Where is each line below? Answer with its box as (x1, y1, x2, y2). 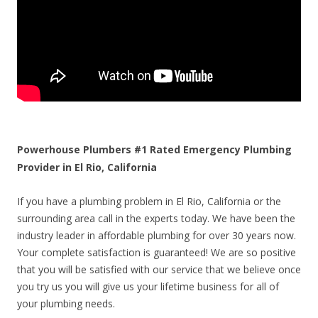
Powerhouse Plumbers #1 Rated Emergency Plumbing (17, 143, 292, 157)
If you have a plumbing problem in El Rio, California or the (17, 194, 281, 209)
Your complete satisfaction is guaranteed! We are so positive (17, 246, 296, 260)
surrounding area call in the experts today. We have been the (17, 212, 295, 226)
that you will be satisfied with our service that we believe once (17, 263, 301, 277)
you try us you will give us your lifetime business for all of (17, 280, 279, 294)
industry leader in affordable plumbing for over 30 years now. (17, 229, 296, 243)
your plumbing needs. (17, 297, 115, 311)
